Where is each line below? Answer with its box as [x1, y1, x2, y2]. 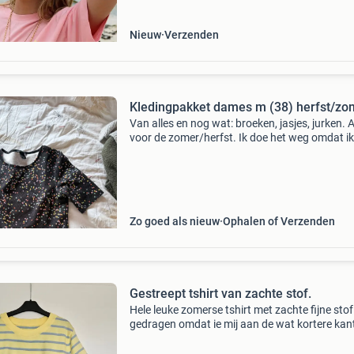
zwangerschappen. [129, 160, 224, 172]
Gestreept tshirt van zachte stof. [129, 286, 311, 301]
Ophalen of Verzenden [222, 215, 335, 228]
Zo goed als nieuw [129, 215, 220, 228]
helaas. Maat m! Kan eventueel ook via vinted [129, 332, 349, 345]
